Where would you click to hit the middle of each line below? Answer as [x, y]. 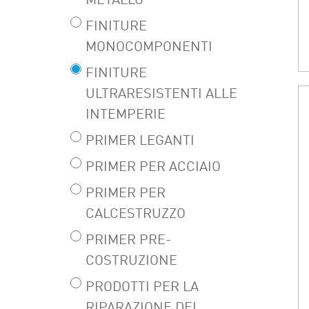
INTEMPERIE [126, 115]
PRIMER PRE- [129, 240]
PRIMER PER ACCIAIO [153, 167]
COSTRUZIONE [131, 261]
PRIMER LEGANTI [140, 141]
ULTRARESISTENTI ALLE [161, 94]
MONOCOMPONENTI [149, 47]
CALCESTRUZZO [136, 214]
